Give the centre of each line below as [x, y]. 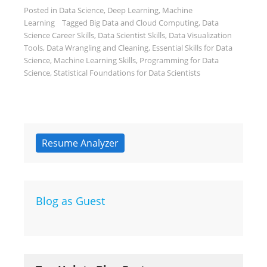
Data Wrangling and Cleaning [97, 48]
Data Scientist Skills [131, 35]
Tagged [76, 23]
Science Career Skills [59, 35]
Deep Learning [133, 10]
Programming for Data [179, 60]
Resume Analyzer [80, 143]
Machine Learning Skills [95, 60]
